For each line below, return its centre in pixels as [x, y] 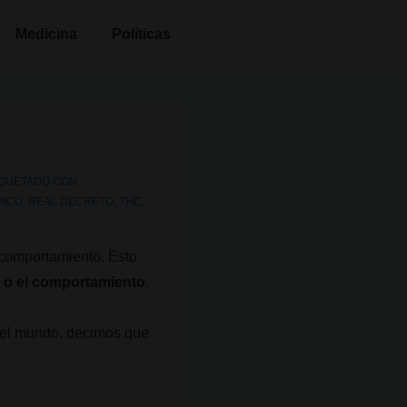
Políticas [141, 34]
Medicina [46, 34]
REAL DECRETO [71, 202]
